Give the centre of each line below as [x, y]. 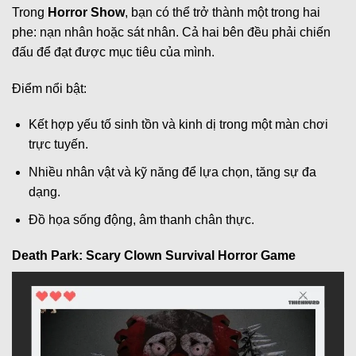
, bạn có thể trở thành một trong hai [222, 12]
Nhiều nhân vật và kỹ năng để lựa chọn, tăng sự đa [172, 172]
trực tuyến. [58, 145]
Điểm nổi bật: [49, 88]
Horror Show [86, 12]
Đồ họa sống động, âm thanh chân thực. [141, 219]
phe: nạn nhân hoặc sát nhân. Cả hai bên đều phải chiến [171, 32]
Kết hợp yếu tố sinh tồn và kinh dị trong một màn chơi [178, 125]
